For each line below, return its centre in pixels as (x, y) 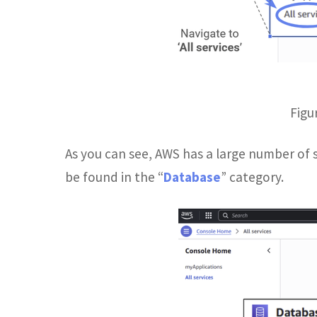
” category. (252, 177)
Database (192, 177)
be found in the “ (114, 177)
